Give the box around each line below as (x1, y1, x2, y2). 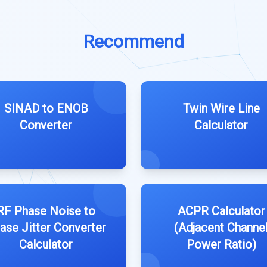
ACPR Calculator (177, 204, 265, 218)
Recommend (83, 31, 184, 52)
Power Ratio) (186, 237, 256, 252)
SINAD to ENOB (4, 101, 88, 116)
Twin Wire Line (182, 101, 260, 116)
